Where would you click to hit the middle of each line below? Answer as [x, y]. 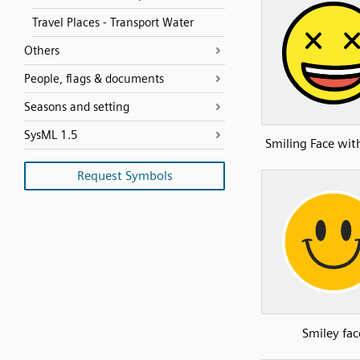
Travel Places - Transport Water [113, 22]
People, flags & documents [94, 79]
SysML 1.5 [51, 135]
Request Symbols [125, 176]
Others [42, 51]
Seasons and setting [77, 107]
